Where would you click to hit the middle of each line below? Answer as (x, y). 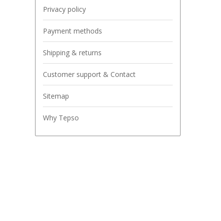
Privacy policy (64, 9)
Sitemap (56, 96)
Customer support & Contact (89, 74)
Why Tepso (61, 117)
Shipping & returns (72, 52)
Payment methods (73, 31)
